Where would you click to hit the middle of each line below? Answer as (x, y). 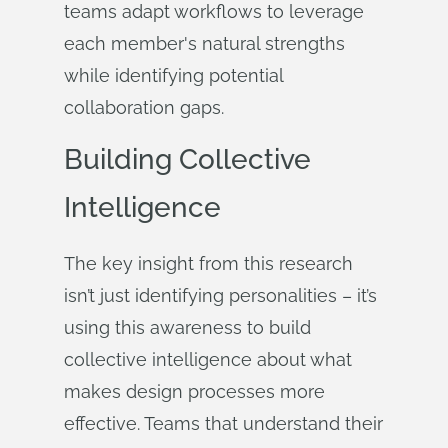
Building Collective (187, 159)
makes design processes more (194, 391)
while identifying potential (173, 75)
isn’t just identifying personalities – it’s (220, 295)
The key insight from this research (208, 263)
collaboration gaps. (144, 107)
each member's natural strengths (204, 43)
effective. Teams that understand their (223, 423)
